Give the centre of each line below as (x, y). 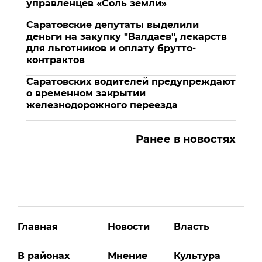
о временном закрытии (86, 93)
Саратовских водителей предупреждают (131, 81)
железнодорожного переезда (102, 105)
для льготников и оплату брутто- (111, 48)
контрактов (56, 60)
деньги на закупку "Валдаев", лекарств (127, 36)
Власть (192, 226)
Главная (38, 226)
